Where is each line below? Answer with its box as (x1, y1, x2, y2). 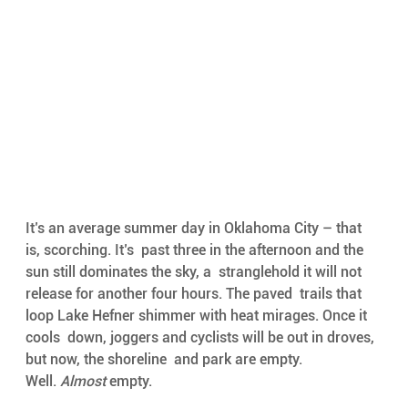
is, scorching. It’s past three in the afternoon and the (25, 241, 367, 260)
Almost (59, 372, 109, 391)
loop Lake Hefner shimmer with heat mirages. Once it (25, 307, 371, 325)
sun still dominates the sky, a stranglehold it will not (25, 263, 365, 281)
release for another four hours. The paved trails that (25, 285, 365, 303)
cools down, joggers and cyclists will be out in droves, (25, 329, 378, 347)
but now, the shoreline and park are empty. (25, 351, 306, 369)
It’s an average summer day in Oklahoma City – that (25, 219, 365, 238)
